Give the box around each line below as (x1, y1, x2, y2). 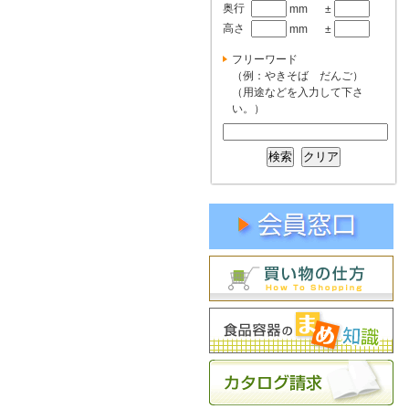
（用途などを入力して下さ (232, 86, 363, 99)
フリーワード (232, 53, 298, 66)
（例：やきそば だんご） (232, 69, 363, 82)
